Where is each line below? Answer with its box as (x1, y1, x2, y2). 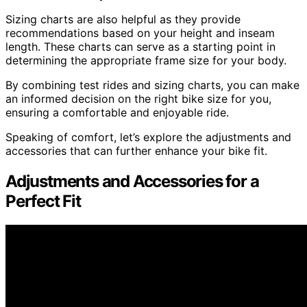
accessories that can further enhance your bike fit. (5, 143, 267, 158)
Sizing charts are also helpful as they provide (5, 12, 241, 26)
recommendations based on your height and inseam (5, 25, 275, 40)
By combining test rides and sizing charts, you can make (5, 77, 299, 92)
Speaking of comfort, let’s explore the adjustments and (5, 130, 291, 144)
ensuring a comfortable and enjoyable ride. (5, 105, 229, 119)
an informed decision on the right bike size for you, (5, 91, 271, 106)
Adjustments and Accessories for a (5, 171, 259, 191)
